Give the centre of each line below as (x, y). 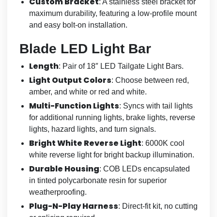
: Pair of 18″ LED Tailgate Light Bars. (121, 66)
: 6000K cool (163, 143)
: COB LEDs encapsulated (145, 169)
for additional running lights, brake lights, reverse (112, 117)
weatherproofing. (58, 192)
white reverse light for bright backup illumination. (112, 155)
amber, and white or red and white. (88, 92)
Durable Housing (64, 169)
